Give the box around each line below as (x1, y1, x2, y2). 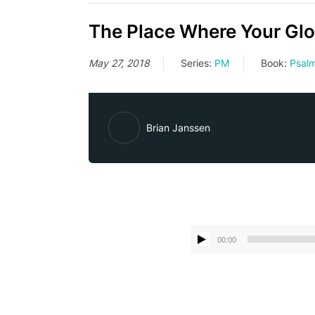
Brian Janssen (146, 121, 210, 134)
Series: (180, 57, 214, 70)
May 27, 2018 (88, 57, 150, 70)
